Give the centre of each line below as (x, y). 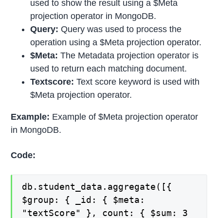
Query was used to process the (120, 29)
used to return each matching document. (109, 69)
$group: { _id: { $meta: (84, 200)
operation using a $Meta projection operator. (116, 43)
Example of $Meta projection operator (125, 117)
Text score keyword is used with (137, 82)
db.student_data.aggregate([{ (97, 187)
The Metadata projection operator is (128, 56)
